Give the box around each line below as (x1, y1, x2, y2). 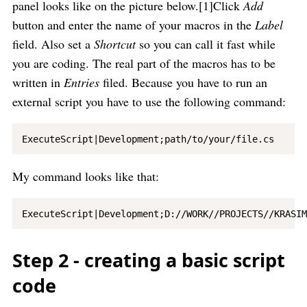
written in (12, 74, 64, 90)
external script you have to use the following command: (12, 93, 286, 110)
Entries (64, 74, 99, 90)
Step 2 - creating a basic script (12, 247, 285, 273)
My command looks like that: (12, 168, 159, 184)
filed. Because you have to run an (99, 74, 267, 90)
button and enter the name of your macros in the (12, 16, 255, 33)
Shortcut (94, 36, 136, 52)
